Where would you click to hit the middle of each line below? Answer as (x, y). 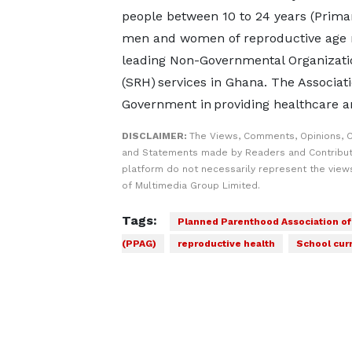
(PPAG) (139, 244)
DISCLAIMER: (155, 136)
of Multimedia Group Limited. (191, 185)
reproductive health (226, 244)
